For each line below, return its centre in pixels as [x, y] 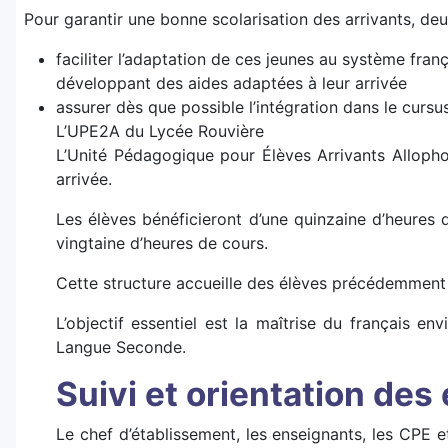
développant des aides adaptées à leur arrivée [231, 83]
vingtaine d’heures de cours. [162, 243]
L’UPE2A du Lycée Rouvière [160, 131]
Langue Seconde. [121, 347]
